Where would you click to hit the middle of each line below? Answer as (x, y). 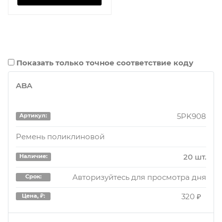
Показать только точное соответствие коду (105, 62)
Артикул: (33, 116)
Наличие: (33, 156)
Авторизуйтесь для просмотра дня (139, 177)
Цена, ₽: (33, 195)
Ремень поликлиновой (60, 137)
